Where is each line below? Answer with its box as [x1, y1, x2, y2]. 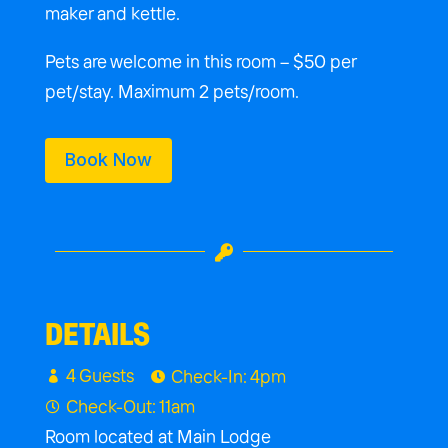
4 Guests [65, 363, 134, 387]
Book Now [64, 149, 152, 171]
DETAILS [44, 319, 150, 351]
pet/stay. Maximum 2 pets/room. [44, 79, 299, 103]
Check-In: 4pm [170, 364, 286, 388]
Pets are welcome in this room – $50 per [44, 49, 356, 73]
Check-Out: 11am [65, 394, 195, 418]
